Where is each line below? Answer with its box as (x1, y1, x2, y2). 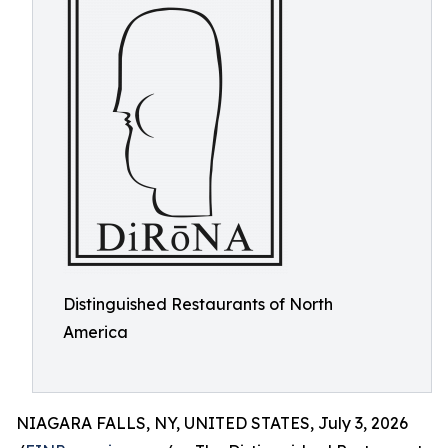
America (63, 322, 128, 342)
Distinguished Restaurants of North (63, 294, 333, 314)
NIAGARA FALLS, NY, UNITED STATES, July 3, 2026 (16, 413, 408, 433)
